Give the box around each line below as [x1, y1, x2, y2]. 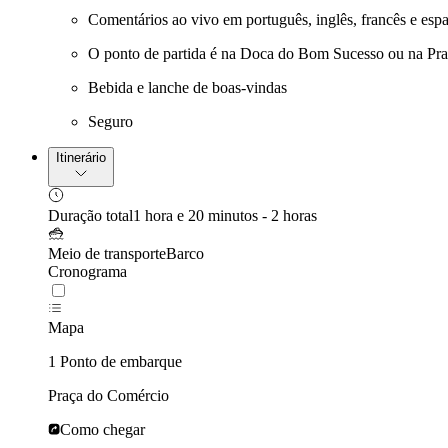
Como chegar [60, 421, 145, 439]
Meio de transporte [48, 245, 166, 263]
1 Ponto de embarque [48, 353, 182, 371]
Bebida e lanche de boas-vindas [88, 79, 287, 97]
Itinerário [56, 150, 106, 166]
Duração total [48, 207, 133, 225]
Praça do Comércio [48, 387, 169, 405]
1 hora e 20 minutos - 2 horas [133, 207, 317, 225]
